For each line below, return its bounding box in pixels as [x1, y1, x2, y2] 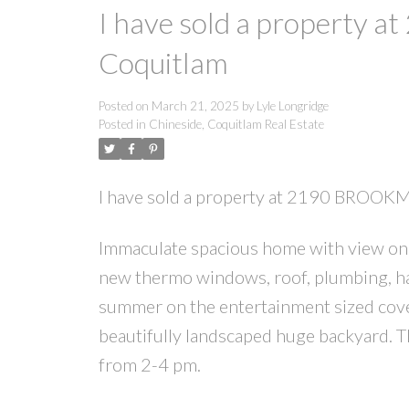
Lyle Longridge [256, 99, 329, 114]
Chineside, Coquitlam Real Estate [148, 117, 324, 132]
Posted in [98, 117, 146, 132]
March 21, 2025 [151, 99, 239, 114]
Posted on [98, 99, 152, 114]
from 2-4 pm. [98, 353, 201, 376]
